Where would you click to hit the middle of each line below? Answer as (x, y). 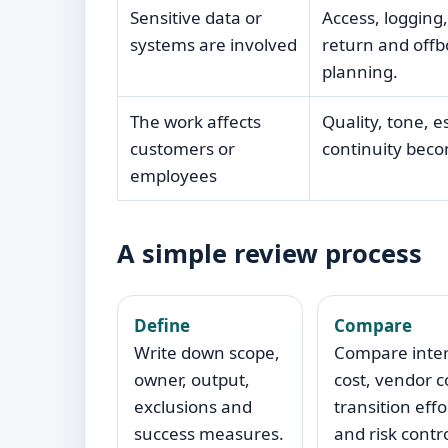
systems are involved (213, 45)
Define (162, 326)
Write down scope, (207, 353)
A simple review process (269, 253)
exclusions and (193, 407)
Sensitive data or (195, 18)
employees (173, 176)
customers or (182, 149)
